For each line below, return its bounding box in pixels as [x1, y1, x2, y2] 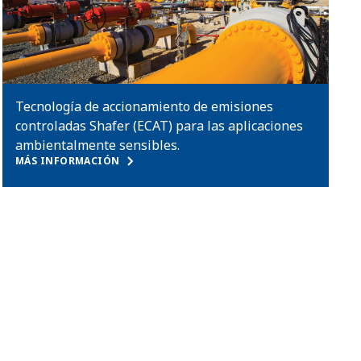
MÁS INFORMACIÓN [15, 154, 120, 168]
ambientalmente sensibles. [15, 136, 180, 154]
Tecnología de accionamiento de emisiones [15, 98, 273, 115]
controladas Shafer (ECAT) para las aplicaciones [15, 117, 303, 135]
